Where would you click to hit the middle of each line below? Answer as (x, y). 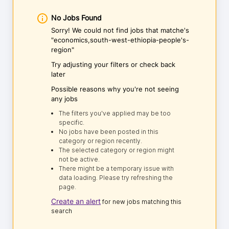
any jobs (64, 99)
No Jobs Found (76, 18)
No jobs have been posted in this (109, 132)
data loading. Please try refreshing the (116, 178)
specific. (72, 122)
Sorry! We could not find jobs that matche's (120, 30)
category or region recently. (100, 141)
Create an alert (76, 201)
